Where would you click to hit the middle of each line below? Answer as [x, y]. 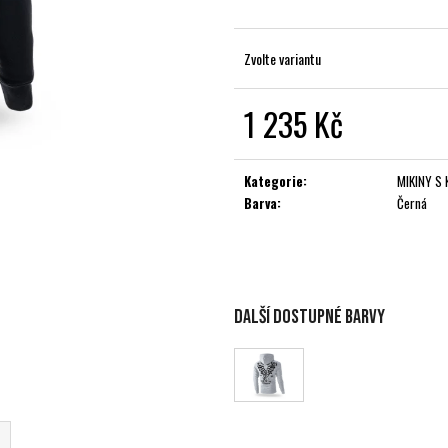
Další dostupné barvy [309, 316]
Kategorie [273, 180]
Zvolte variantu [282, 58]
